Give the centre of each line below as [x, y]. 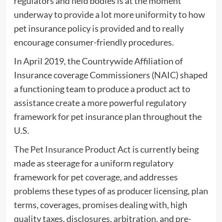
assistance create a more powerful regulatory [100, 103]
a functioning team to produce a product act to [102, 89]
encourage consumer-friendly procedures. [94, 42]
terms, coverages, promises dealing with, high [100, 205]
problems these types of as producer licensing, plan [111, 191]
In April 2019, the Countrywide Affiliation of [98, 61]
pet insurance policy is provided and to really [99, 28]
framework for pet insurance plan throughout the [108, 117]
